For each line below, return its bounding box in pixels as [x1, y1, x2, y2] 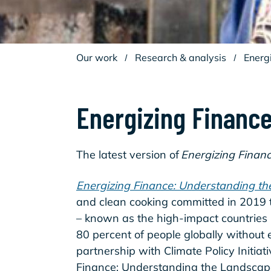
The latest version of [76, 148, 181, 162]
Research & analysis [135, 51, 226, 64]
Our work [76, 51, 117, 64]
